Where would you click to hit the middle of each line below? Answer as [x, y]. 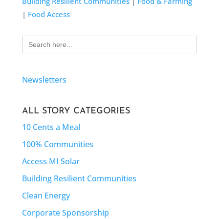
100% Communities [57, 144]
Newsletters [44, 80]
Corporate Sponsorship [65, 212]
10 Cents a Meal [51, 127]
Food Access [49, 14]
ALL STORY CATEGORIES [76, 111]
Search [34, 39]
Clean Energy [46, 195]
